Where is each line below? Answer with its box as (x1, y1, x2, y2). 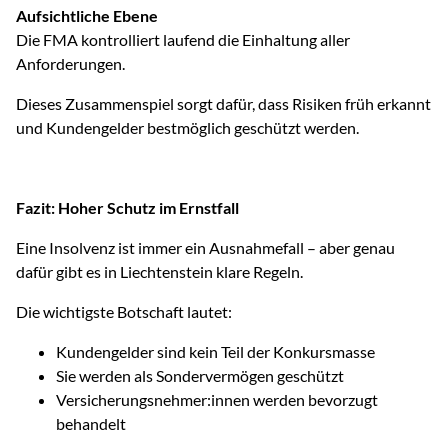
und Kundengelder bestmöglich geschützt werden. (16, 118, 359, 137)
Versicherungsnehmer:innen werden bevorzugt (56, 390, 378, 409)
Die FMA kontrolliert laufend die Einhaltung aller (16, 30, 350, 49)
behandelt (56, 414, 126, 433)
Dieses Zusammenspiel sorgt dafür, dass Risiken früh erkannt (16, 94, 431, 113)
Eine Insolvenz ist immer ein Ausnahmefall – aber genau (16, 238, 395, 257)
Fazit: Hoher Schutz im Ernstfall (16, 198, 239, 217)
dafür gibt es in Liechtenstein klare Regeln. (16, 262, 303, 281)
